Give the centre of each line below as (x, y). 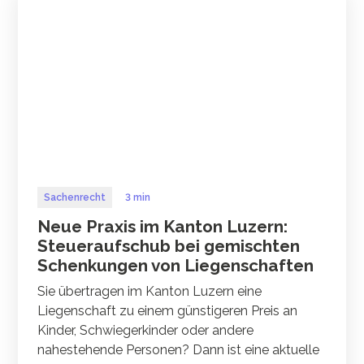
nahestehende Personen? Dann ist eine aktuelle (179, 350)
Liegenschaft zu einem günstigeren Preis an (168, 311)
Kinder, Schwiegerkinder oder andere (146, 330)
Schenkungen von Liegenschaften (176, 265)
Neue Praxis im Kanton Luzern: (163, 226)
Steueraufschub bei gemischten (169, 246)
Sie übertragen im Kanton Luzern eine (150, 291)
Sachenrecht (75, 197)
